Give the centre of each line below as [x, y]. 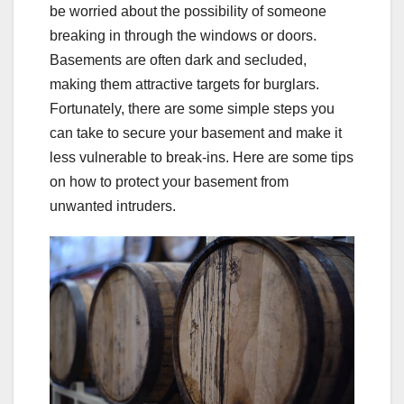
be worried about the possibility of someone [188, 12]
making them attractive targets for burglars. [184, 85]
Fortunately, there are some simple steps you [192, 109]
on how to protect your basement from [169, 182]
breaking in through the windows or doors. [183, 36]
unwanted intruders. [113, 207]
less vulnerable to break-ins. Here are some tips [202, 158]
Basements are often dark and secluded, [178, 60]
